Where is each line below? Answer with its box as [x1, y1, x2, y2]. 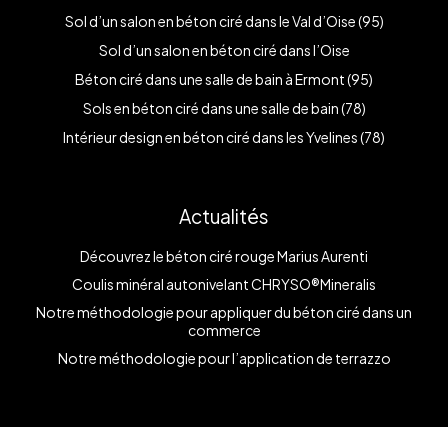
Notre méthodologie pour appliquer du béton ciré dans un [36, 302, 412, 321]
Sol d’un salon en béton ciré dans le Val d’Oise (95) [64, 11, 384, 30]
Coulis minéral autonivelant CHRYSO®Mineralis [72, 274, 376, 293]
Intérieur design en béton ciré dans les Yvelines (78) [63, 127, 385, 146]
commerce [187, 320, 261, 339]
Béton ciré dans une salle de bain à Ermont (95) [75, 69, 373, 88]
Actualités [179, 203, 269, 228]
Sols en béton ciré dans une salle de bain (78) [82, 98, 366, 117]
